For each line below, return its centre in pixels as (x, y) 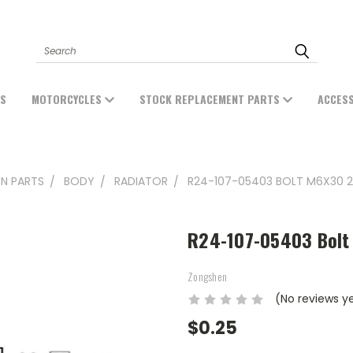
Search (56, 43)
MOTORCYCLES (68, 98)
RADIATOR (141, 181)
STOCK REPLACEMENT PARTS (211, 98)
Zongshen (207, 277)
